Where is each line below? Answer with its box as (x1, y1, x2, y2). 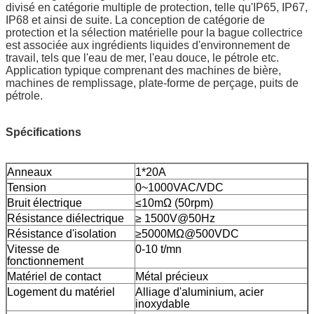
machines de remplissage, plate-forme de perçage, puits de (6, 76, 299, 89)
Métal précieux (135, 270, 208, 282)
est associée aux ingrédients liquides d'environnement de (6, 39, 290, 51)
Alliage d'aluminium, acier (135, 285, 264, 298)
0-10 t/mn (135, 243, 182, 255)
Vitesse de (7, 243, 60, 255)
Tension (7, 181, 46, 193)
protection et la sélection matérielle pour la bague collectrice (6, 26, 303, 39)
